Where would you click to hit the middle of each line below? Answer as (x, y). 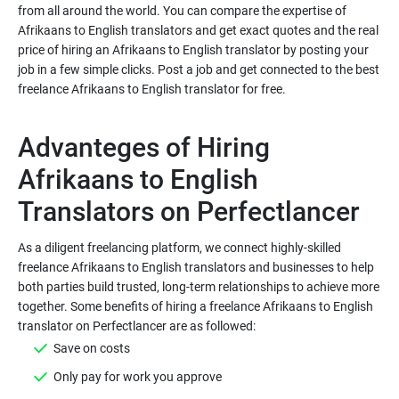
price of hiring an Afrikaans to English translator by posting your (193, 50)
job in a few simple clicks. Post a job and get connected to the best (199, 69)
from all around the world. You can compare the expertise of (182, 11)
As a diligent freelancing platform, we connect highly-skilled (179, 248)
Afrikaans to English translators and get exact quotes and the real (198, 30)
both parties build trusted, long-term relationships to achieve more (199, 287)
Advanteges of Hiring (144, 147)
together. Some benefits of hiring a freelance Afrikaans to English (195, 306)
